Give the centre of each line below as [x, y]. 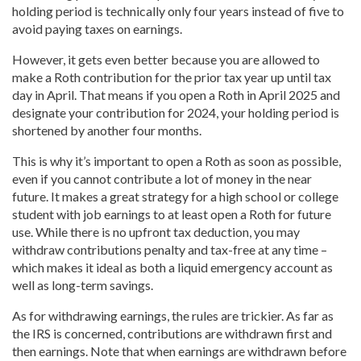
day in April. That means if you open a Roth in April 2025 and [176, 95]
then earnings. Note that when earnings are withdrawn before [179, 351]
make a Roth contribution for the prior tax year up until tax [172, 77]
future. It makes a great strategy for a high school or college [175, 197]
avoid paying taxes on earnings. [97, 29]
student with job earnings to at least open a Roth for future [172, 214]
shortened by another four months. [107, 131]
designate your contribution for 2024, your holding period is [176, 113]
